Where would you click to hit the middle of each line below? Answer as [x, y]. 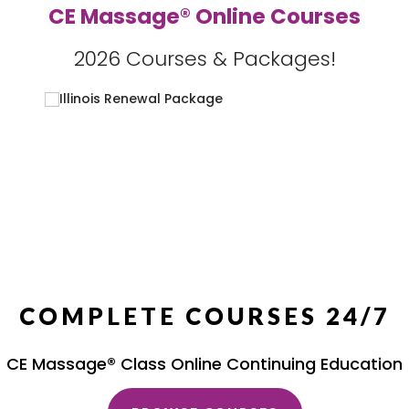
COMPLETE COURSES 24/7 [204, 315]
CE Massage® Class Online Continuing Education [204, 363]
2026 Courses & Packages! [204, 58]
